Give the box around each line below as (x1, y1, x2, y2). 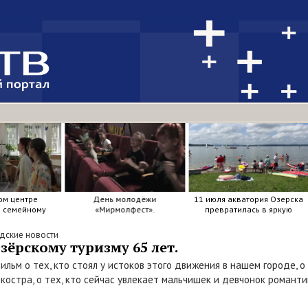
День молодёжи (93, 194, 157, 204)
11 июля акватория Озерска (194, 194, 304, 204)
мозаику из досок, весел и (197, 214, 300, 225)
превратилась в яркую (205, 204, 293, 214)
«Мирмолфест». (95, 204, 155, 214)
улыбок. (234, 225, 265, 235)
